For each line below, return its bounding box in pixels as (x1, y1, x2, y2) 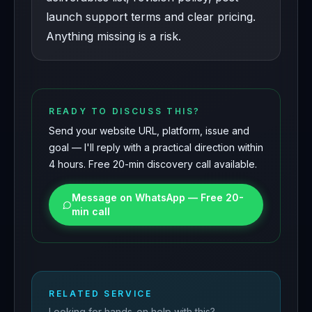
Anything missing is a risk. (46, 29, 181, 44)
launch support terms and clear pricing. (46, 10, 256, 24)
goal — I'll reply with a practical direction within (49, 141, 263, 154)
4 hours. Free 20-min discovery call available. (49, 158, 257, 171)
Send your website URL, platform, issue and (49, 125, 249, 137)
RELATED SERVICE (49, 288, 153, 299)
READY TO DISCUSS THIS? (49, 106, 201, 117)
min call (71, 205, 110, 218)
